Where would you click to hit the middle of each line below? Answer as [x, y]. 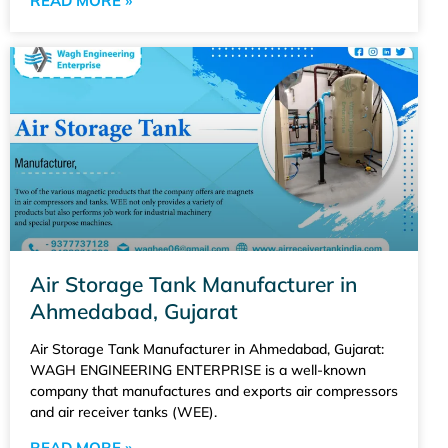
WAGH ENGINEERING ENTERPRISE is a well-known [198, 369]
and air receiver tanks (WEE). [123, 411]
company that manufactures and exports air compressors [214, 390]
